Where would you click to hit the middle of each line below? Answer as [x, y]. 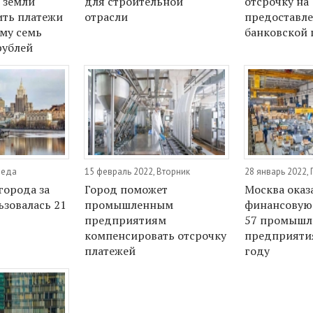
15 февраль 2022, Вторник [138, 172]
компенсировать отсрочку [156, 236]
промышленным [129, 205]
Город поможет [126, 190]
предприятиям [126, 220]
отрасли [107, 16]
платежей [110, 251]
